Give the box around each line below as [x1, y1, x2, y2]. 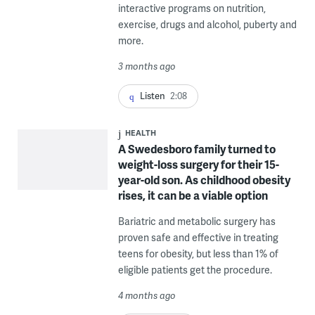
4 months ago [117, 289, 176, 302]
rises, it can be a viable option [117, 187, 268, 204]
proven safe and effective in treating [117, 231, 278, 245]
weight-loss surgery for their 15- [117, 156, 279, 173]
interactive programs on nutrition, [117, 1, 266, 15]
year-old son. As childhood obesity [117, 172, 290, 188]
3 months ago [117, 60, 176, 73]
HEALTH [124, 127, 157, 139]
